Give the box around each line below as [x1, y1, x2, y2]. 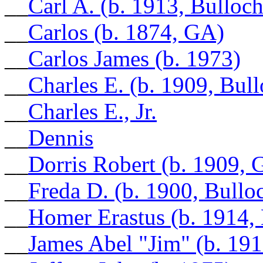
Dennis [28, 124, 93, 150]
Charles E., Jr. [28, 98, 157, 124]
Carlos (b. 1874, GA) [28, 19, 224, 45]
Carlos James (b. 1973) [28, 45, 241, 71]
